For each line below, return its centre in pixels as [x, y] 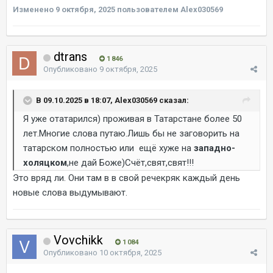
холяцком [45, 162]
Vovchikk [78, 240]
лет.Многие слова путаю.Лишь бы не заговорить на [131, 133]
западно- [214, 148]
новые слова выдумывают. [70, 192]
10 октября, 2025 [130, 252]
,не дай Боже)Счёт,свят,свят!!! [130, 162]
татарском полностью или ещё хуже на [108, 148]
